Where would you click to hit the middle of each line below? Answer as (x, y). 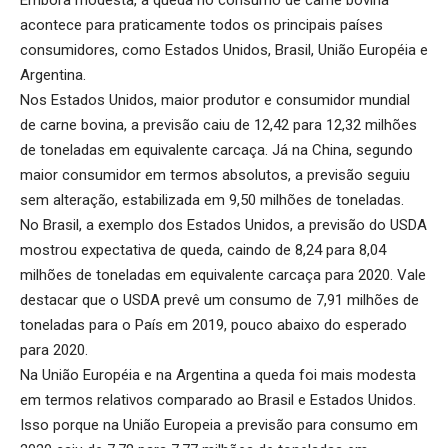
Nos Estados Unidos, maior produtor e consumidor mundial (215, 100)
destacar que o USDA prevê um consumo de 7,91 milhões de (219, 300)
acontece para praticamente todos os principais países (201, 25)
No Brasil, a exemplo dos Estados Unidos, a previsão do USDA (223, 225)
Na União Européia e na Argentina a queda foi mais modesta (218, 375)
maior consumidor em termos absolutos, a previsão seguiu (215, 175)
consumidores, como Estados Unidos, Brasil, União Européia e (224, 50)
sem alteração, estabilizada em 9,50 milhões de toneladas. (212, 200)
